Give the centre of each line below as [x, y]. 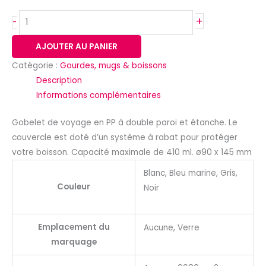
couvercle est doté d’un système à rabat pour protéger [125, 137]
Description [59, 80]
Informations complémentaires [99, 95]
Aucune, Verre [171, 227]
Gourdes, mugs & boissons [113, 66]
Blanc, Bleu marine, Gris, [190, 173]
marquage [74, 242]
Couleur [74, 186]
